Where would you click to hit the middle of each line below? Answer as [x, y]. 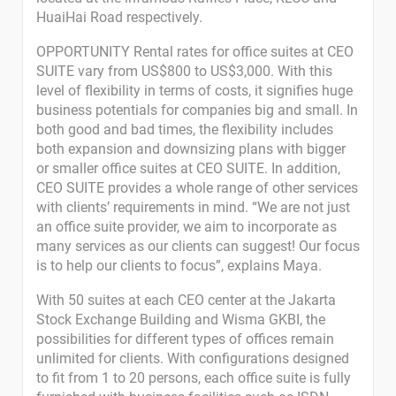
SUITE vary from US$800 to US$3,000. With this [184, 71]
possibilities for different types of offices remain [185, 339]
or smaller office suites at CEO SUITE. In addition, [188, 168]
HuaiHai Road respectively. [119, 17]
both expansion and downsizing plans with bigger [191, 149]
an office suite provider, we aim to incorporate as [187, 227]
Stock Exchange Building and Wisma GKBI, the [181, 320]
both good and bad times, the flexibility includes [185, 129]
